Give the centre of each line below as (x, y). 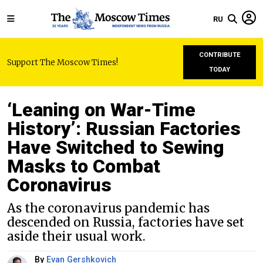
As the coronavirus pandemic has (108, 208)
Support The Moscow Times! (63, 62)
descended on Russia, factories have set (126, 222)
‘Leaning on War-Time (101, 110)
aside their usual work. (76, 237)
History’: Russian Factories (124, 129)
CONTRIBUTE (220, 55)
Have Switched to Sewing (116, 147)
